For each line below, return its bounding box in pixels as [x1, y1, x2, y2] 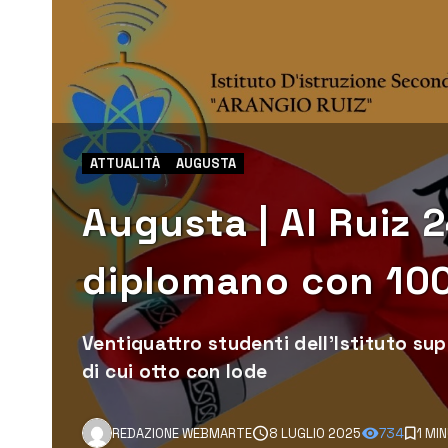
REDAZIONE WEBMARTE [112, 424, 252, 442]
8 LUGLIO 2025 [269, 424, 361, 442]
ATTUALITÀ [90, 155, 160, 173]
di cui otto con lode [82, 359, 268, 385]
